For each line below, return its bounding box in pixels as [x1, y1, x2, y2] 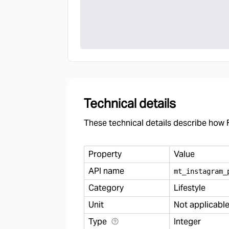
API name [88, 166, 124, 176]
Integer [174, 216, 201, 227]
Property [88, 149, 122, 159]
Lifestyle [174, 182, 205, 193]
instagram [186, 167, 223, 175]
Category [88, 182, 124, 193]
